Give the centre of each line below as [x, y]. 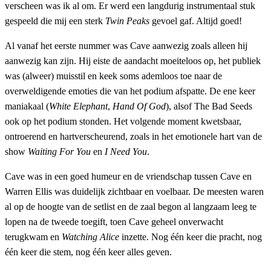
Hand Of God [139, 106]
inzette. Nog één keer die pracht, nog [191, 237]
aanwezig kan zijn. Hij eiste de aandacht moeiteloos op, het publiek [133, 60]
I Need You [126, 151]
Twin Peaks [127, 21]
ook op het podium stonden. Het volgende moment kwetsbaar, [123, 121]
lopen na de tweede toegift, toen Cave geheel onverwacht [114, 221]
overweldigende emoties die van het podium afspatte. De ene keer [130, 91]
